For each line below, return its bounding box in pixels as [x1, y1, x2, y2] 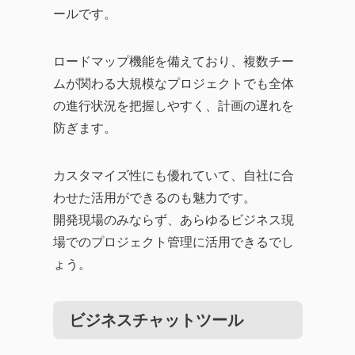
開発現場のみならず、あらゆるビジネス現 [52, 213, 294, 227]
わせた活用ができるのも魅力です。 [52, 191, 256, 204]
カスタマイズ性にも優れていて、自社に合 [52, 169, 294, 182]
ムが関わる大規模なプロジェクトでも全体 [52, 77, 294, 90]
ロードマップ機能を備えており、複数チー [52, 55, 294, 68]
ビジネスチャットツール [68, 311, 243, 329]
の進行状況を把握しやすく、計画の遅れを [52, 99, 294, 113]
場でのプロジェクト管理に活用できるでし [52, 235, 294, 249]
